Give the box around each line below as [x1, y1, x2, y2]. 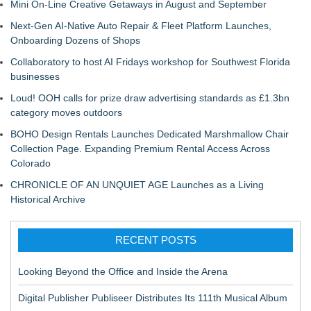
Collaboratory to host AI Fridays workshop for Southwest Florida [10, 56, 290, 67]
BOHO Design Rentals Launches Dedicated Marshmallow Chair [10, 128, 289, 140]
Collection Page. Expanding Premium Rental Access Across [10, 143, 270, 154]
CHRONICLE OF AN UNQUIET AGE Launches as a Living [10, 179, 264, 190]
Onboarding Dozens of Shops [10, 35, 140, 46]
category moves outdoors [10, 107, 122, 118]
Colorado [10, 158, 51, 169]
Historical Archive [10, 194, 85, 205]
